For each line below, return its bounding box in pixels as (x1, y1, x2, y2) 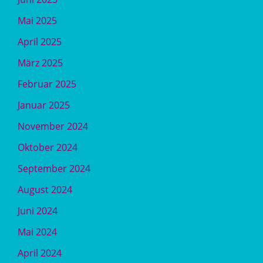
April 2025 (18, 35, 62, 49)
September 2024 (18, 162, 90, 176)
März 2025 (18, 56, 63, 70)
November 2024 (18, 120, 88, 133)
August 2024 (18, 183, 72, 197)
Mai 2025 (18, 14, 57, 28)
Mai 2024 (18, 225, 57, 239)
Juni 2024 (18, 204, 58, 218)
